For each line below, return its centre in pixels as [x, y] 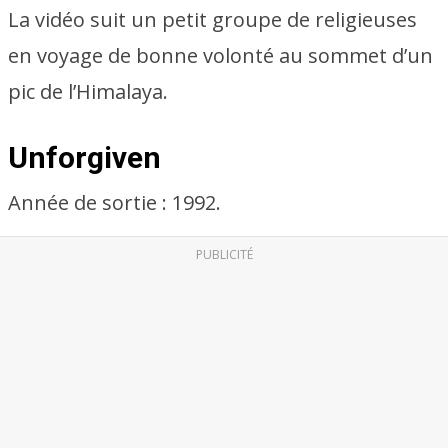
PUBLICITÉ [224, 254]
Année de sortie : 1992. [114, 202]
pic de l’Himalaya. [88, 91]
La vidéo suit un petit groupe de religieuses [212, 19]
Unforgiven [84, 157]
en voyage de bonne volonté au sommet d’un [220, 55]
